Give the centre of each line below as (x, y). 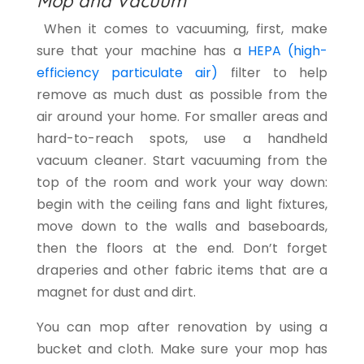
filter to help (273, 73)
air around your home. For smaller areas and (182, 117)
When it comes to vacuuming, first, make (182, 29)
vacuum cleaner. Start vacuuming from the (182, 161)
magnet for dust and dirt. (116, 292)
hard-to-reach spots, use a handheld (182, 139)
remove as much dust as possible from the (182, 95)
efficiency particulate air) (127, 73)
